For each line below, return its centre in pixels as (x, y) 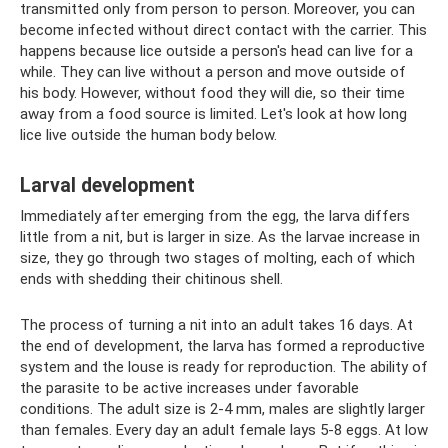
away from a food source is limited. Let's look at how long (213, 114)
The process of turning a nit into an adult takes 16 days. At (216, 325)
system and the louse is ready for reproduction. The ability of (224, 367)
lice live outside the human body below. (148, 135)
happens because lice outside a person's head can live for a (216, 51)
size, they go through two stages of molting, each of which (217, 258)
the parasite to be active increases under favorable (189, 388)
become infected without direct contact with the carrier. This (223, 30)
